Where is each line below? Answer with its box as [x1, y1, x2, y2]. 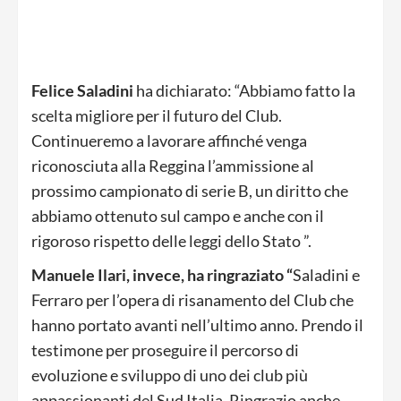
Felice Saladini [31, 81, 133, 101]
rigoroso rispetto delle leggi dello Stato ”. [31, 231, 311, 252]
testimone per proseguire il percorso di [31, 340, 299, 361]
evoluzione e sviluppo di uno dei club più [31, 365, 308, 386]
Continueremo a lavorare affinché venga [31, 131, 307, 151]
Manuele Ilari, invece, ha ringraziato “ [31, 265, 293, 286]
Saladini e [293, 265, 360, 286]
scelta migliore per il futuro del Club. [31, 106, 282, 126]
